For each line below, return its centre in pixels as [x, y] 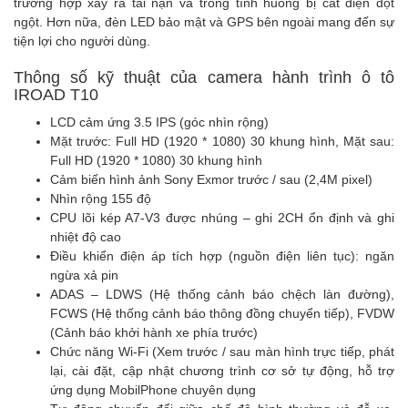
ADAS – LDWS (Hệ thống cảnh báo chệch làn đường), [222, 294]
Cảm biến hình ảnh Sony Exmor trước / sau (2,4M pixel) [211, 179]
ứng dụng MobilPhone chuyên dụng [153, 390]
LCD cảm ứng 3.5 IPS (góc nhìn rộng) [159, 122]
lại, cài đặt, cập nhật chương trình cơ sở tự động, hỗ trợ [222, 371]
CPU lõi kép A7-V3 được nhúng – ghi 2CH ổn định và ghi [222, 218]
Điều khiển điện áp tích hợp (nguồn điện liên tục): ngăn [222, 256]
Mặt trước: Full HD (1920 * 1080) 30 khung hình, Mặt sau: [222, 141]
